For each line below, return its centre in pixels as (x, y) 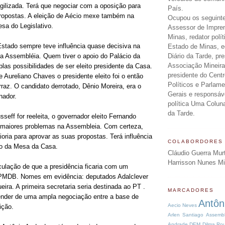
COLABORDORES (195, 141)
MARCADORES (191, 190)
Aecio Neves (182, 205)
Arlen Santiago (186, 214)
